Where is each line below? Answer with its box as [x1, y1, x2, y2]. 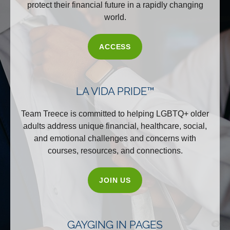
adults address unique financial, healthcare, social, [23, 122, 207, 131]
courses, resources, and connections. [47, 146, 183, 156]
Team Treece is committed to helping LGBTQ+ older [21, 109, 209, 119]
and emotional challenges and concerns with [34, 134, 196, 143]
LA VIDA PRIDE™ [75, 85, 155, 98]
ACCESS [99, 43, 131, 51]
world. [104, 13, 126, 22]
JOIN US [99, 176, 131, 185]
